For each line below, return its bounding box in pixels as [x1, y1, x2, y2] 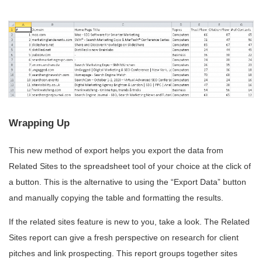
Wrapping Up [9, 117, 70, 129]
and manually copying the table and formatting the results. [9, 193, 223, 203]
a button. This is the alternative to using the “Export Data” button [9, 177, 246, 187]
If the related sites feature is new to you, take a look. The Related [9, 217, 250, 227]
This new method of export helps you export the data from [9, 146, 223, 156]
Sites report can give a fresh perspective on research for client [9, 233, 239, 243]
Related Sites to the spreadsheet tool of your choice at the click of [9, 161, 251, 171]
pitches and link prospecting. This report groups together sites [9, 249, 237, 258]
